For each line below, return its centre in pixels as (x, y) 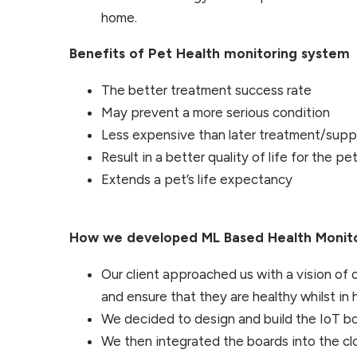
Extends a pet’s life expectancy (197, 180)
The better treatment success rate (206, 90)
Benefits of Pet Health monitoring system (210, 53)
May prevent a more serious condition (216, 113)
